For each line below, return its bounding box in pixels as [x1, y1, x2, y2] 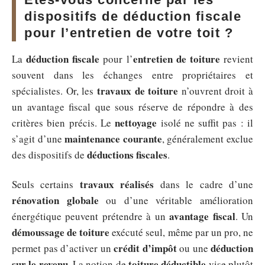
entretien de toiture [132, 51, 220, 66]
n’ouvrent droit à [178, 84, 253, 98]
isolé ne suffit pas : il [157, 116, 254, 130]
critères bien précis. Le [12, 116, 115, 130]
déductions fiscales [87, 147, 167, 162]
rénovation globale [12, 192, 99, 208]
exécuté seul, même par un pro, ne [109, 225, 254, 239]
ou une [176, 241, 211, 255]
